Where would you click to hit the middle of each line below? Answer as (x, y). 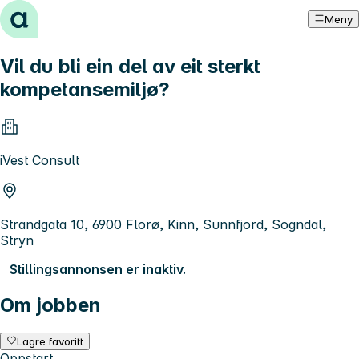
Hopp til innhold (56, 14)
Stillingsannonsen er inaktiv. (98, 269)
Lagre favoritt (50, 341)
